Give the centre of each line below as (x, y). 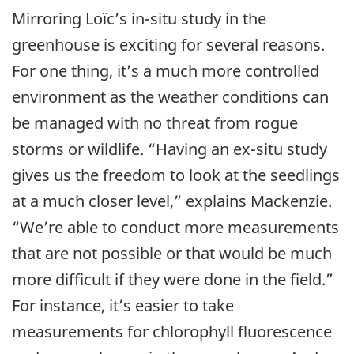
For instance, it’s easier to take (123, 306)
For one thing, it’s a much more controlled (166, 71)
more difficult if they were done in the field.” (173, 280)
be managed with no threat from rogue (155, 123)
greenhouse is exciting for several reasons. (168, 45)
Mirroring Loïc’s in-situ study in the (139, 19)
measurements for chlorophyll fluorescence (172, 332)
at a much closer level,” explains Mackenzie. (172, 201)
